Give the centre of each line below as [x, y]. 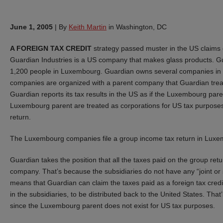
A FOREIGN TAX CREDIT [51, 48]
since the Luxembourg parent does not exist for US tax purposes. [112, 205]
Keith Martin [88, 27]
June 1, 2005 [31, 27]
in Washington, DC [137, 27]
